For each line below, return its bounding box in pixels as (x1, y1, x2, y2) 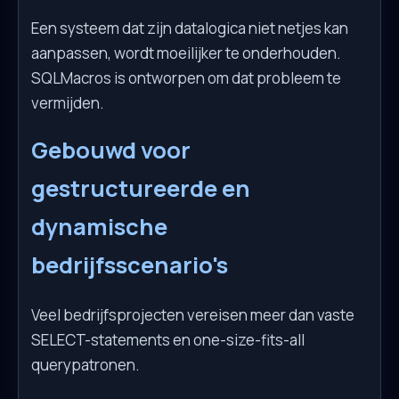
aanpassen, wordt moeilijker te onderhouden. (31, 42, 341, 63)
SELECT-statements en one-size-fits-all (31, 330, 305, 351)
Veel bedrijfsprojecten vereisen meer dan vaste (31, 305, 354, 326)
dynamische (31, 210, 167, 242)
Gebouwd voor (31, 134, 191, 166)
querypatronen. (31, 354, 140, 376)
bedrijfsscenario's (31, 248, 228, 281)
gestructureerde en (31, 172, 250, 204)
